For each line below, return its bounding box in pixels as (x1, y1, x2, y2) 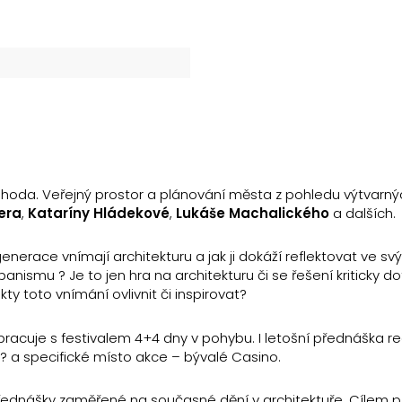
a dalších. (329, 203, 396, 223)
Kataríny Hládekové (28, 203, 170, 223)
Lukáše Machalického (176, 203, 329, 223)
